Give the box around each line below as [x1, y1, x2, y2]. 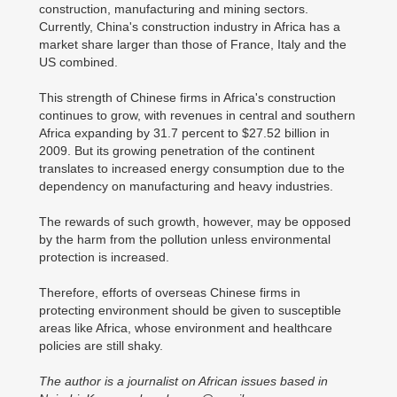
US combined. [39, 55, 118, 69]
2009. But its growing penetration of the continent [39, 144, 315, 158]
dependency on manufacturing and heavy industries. [39, 179, 333, 193]
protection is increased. [39, 250, 169, 264]
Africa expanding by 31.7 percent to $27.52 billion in [39, 126, 330, 140]
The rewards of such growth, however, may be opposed [39, 214, 351, 229]
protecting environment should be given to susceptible [39, 303, 341, 317]
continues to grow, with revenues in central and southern [39, 108, 355, 122]
